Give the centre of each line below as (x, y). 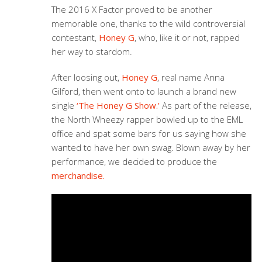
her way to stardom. (92, 51)
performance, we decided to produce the (134, 161)
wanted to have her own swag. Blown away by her (151, 147)
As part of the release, (206, 105)
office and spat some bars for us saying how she (149, 133)
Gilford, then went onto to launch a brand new (144, 91)
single (64, 105)
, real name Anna (191, 77)
